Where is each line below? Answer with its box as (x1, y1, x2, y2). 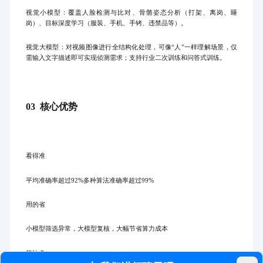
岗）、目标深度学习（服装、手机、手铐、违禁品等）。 (26, 19, 188, 26)
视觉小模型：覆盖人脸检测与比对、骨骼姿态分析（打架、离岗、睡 (26, 9, 237, 16)
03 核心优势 (26, 101, 78, 112)
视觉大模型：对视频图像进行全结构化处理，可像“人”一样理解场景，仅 (26, 44, 237, 51)
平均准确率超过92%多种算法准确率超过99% (26, 177, 154, 184)
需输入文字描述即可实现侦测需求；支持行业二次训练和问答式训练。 (26, 55, 227, 62)
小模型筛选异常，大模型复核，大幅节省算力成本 (26, 225, 168, 232)
